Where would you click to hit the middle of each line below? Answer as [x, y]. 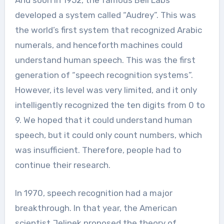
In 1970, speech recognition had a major [93, 193]
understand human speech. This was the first [105, 60]
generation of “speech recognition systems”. [104, 75]
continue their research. [62, 165]
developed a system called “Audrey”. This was [105, 15]
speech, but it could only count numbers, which [108, 135]
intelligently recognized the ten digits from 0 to [110, 105]
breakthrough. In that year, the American [96, 208]
